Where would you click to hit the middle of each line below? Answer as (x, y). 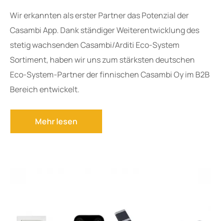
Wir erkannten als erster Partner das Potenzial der (99, 16)
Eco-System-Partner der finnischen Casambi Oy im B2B (110, 75)
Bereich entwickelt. (45, 90)
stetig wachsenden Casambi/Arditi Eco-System (95, 45)
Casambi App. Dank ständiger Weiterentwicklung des (105, 30)
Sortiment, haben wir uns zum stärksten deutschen (102, 60)
